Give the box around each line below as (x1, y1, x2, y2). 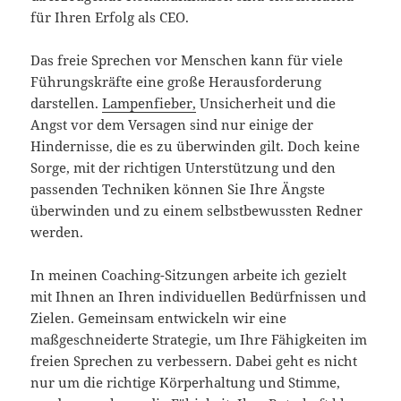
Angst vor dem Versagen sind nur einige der (30, 115, 314, 134)
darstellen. (30, 94, 103, 113)
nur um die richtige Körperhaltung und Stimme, (30, 373, 341, 392)
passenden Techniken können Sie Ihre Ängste (30, 180, 326, 199)
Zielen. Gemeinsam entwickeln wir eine (30, 309, 287, 328)
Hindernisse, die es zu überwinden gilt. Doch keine (30, 137, 361, 156)
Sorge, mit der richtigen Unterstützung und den (30, 158, 337, 177)
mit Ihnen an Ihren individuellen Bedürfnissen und (30, 287, 367, 306)
